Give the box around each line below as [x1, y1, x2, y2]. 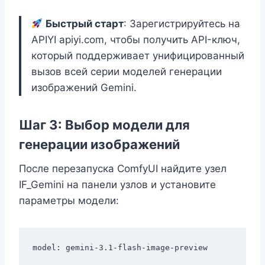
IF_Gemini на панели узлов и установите [19, 179, 216, 191]
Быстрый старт [46, 18, 124, 30]
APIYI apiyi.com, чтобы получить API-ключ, [31, 34, 240, 46]
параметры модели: [19, 195, 119, 207]
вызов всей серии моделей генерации [31, 66, 222, 78]
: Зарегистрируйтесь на [124, 18, 241, 30]
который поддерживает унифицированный [31, 50, 244, 62]
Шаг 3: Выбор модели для [19, 117, 190, 133]
